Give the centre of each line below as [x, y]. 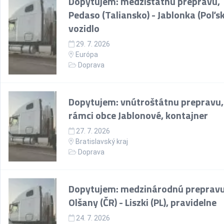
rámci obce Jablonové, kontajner [138, 115]
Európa [86, 54]
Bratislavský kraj [102, 141]
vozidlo [84, 28]
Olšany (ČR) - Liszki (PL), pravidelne [142, 202]
